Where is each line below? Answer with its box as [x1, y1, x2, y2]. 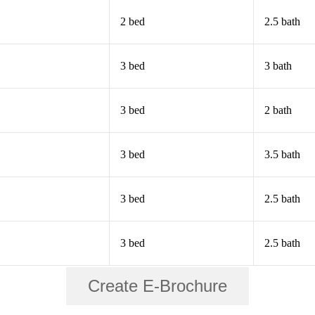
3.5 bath [264, 148, 301, 161]
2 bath [264, 104, 292, 117]
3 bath [264, 60, 292, 72]
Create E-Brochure [88, 276, 227, 296]
